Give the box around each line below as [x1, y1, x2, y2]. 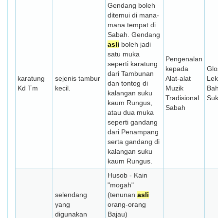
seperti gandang [108, 118, 158, 126]
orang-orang [108, 200, 146, 208]
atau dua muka [108, 109, 154, 116]
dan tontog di [108, 79, 148, 87]
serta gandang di [108, 138, 160, 145]
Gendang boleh [108, 1, 155, 9]
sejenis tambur [55, 74, 100, 82]
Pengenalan [165, 55, 202, 63]
